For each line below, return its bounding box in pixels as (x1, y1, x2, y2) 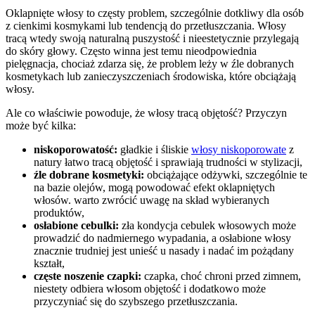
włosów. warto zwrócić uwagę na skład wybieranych (34, 193, 269, 206)
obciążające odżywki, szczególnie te (144, 168, 307, 181)
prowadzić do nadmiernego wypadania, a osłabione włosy (34, 231, 291, 244)
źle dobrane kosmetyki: (34, 168, 144, 181)
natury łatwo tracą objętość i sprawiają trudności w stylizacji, (34, 155, 302, 168)
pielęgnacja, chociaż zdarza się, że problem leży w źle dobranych (6, 57, 294, 70)
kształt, (34, 257, 65, 269)
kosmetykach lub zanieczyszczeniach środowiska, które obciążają (6, 70, 296, 82)
